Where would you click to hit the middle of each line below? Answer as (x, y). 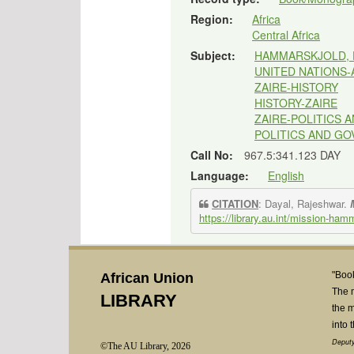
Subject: (215, 55)
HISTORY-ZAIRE (296, 103)
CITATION (235, 203)
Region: (213, 19)
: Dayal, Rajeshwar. (304, 203)
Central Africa (286, 35)
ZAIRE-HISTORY (296, 87)
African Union (147, 278)
